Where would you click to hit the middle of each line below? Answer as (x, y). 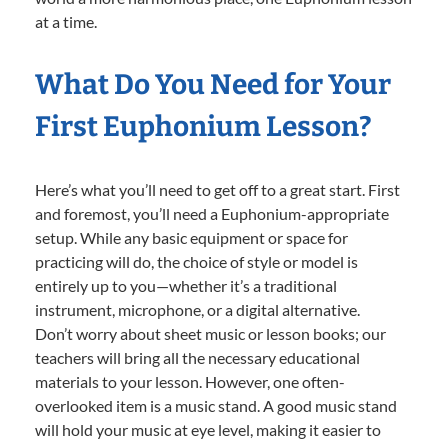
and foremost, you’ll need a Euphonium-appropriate (212, 214)
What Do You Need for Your (213, 85)
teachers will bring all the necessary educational (197, 358)
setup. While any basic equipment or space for (191, 238)
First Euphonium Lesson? (203, 127)
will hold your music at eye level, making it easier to (208, 430)
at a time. (66, 22)
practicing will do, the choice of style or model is (196, 262)
